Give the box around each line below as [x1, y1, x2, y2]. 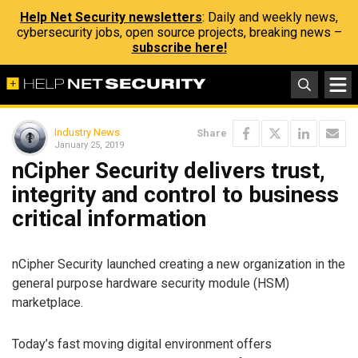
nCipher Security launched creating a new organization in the [12, 256, 345, 272]
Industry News [54, 125, 120, 138]
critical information [12, 205, 206, 232]
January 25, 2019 [54, 139, 124, 150]
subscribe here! [131, 40, 227, 55]
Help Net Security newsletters [20, 10, 202, 25]
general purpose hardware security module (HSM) [12, 275, 289, 291]
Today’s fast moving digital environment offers [12, 336, 272, 352]
